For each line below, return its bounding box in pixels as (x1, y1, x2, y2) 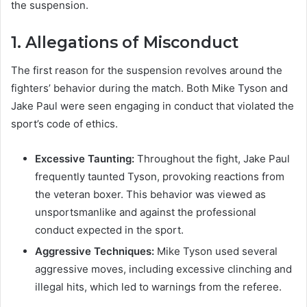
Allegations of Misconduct (25, 33, 238, 53)
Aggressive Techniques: (35, 244, 154, 258)
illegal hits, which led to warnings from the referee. (35, 280, 282, 293)
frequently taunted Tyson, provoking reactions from (35, 169, 284, 183)
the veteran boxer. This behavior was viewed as (35, 187, 266, 201)
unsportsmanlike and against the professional (35, 205, 256, 219)
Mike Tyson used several (154, 244, 278, 258)
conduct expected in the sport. (35, 223, 184, 236)
